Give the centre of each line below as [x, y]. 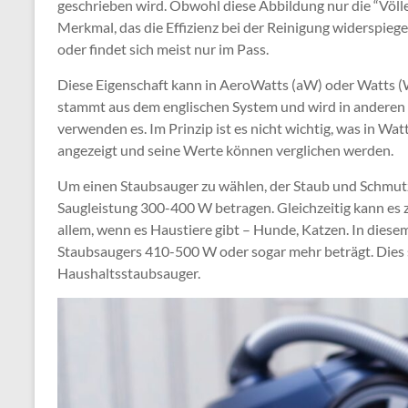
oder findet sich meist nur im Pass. [163, 49]
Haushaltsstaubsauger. [129, 273]
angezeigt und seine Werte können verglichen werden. [225, 150]
